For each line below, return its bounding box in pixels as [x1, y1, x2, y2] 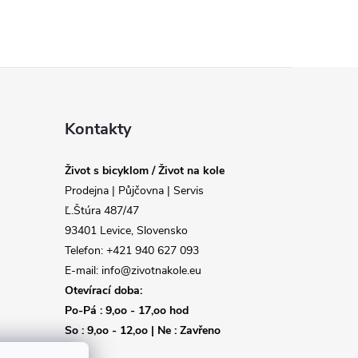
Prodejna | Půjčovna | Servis [64, 182, 204, 198]
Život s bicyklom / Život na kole [64, 162, 225, 178]
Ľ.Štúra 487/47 [64, 202, 139, 218]
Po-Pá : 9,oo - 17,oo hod [64, 302, 189, 318]
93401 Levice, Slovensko [64, 222, 188, 238]
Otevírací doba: [64, 282, 142, 298]
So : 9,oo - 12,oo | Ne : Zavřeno [64, 322, 221, 338]
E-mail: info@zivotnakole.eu [64, 262, 201, 278]
